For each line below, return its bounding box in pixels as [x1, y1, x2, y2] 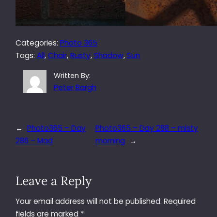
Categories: [15, 38, 60, 48]
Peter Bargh [54, 82, 97, 93]
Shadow [94, 50, 124, 61]
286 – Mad [15, 136, 53, 146]
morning [95, 136, 125, 146]
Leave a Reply [15, 172, 92, 188]
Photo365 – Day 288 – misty [95, 123, 198, 133]
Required [164, 196, 196, 207]
